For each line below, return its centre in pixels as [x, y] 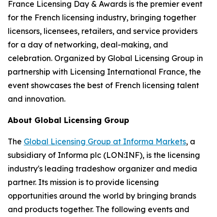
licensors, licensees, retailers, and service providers [103, 31]
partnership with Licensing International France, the [104, 71]
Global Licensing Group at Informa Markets [105, 141]
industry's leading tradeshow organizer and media [102, 168]
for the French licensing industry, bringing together [102, 17]
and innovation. [37, 99]
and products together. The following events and [99, 209]
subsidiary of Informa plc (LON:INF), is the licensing [104, 155]
